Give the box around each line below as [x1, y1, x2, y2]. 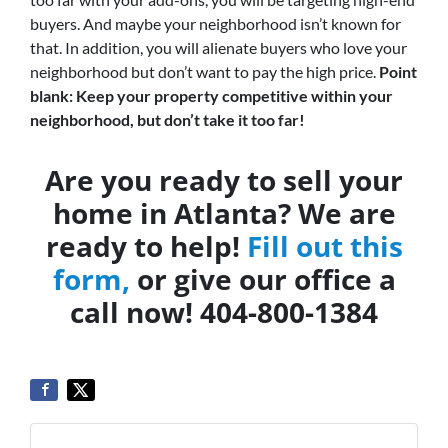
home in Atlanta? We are [52, 194, 396, 232]
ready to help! [45, 227, 247, 265]
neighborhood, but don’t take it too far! [30, 110, 308, 129]
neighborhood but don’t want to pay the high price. [30, 62, 379, 81]
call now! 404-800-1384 [70, 293, 378, 331]
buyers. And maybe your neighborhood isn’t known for [30, 14, 401, 33]
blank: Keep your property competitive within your [30, 86, 393, 105]
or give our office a [129, 260, 396, 298]
